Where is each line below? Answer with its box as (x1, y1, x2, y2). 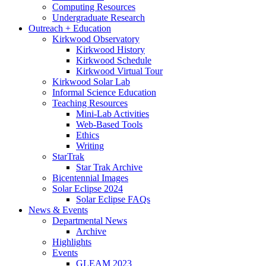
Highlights (52, 237, 91, 248)
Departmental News (52, 216, 127, 226)
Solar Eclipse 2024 (52, 183, 123, 194)
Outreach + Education (28, 23, 111, 34)
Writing (76, 141, 104, 151)
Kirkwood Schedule (76, 55, 151, 66)
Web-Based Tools (76, 119, 142, 130)
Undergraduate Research (52, 12, 145, 23)
